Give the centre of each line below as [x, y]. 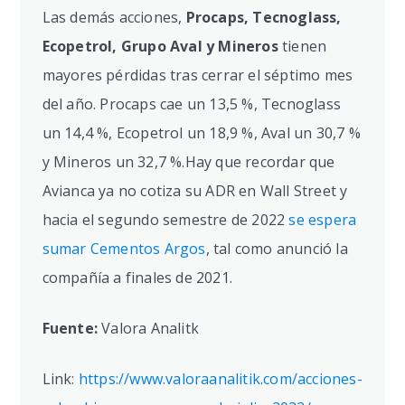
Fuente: [72, 329]
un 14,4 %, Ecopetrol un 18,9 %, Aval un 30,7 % [201, 133]
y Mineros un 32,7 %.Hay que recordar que [188, 162]
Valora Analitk [151, 329]
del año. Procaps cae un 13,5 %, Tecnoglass [191, 104]
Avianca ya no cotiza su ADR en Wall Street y [195, 191]
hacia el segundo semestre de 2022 [165, 220]
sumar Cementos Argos [124, 249]
